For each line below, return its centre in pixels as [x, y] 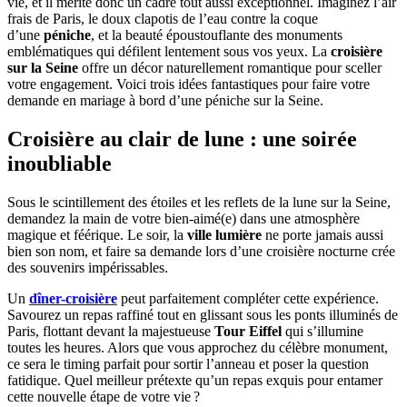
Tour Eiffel [248, 331]
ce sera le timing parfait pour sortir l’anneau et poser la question [188, 363]
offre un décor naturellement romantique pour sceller [230, 67]
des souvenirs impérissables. [88, 267]
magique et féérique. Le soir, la [97, 234]
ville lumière [224, 234]
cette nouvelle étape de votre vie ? [104, 396]
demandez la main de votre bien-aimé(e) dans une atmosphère [184, 218]
